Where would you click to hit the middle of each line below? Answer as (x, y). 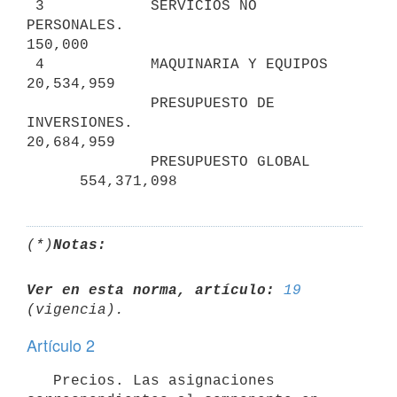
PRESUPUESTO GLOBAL (89, 162)
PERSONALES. (75, 25)
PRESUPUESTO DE (89, 103)
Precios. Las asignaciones (40, 381)
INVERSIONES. (151, 123)
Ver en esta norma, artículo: (151, 290)
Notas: (80, 245)
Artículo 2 (61, 345)
